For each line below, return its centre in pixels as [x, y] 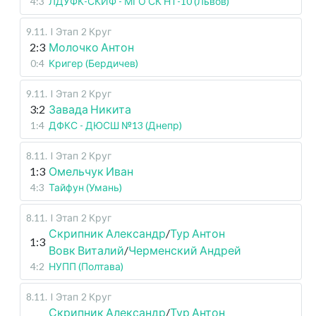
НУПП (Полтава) [86, 267]
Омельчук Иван [91, 171]
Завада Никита [90, 109]
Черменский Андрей [185, 250]
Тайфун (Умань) [85, 188]
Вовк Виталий [86, 250]
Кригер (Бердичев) [93, 63]
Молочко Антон [91, 47]
